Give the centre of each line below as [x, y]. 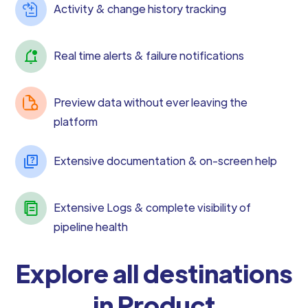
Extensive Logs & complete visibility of [153, 207]
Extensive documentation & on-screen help [166, 161]
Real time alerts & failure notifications [149, 55]
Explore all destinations [154, 273]
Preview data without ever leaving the [151, 102]
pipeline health [91, 227]
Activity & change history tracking [140, 9]
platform [76, 121]
